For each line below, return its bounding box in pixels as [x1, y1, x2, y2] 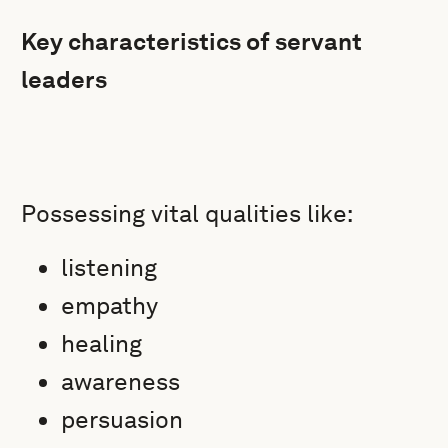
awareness [61, 367, 181, 396]
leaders [21, 65, 108, 94]
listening [61, 253, 158, 282]
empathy [61, 291, 159, 320]
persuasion [61, 405, 184, 434]
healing [61, 329, 143, 358]
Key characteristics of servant [21, 27, 363, 56]
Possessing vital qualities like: [21, 199, 354, 228]
